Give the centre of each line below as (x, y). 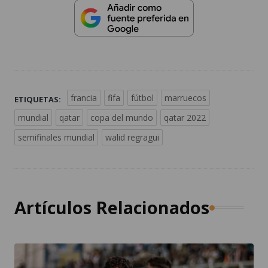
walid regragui (132, 138)
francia (84, 98)
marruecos (185, 98)
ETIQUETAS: (38, 100)
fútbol (142, 98)
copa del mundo (122, 118)
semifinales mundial (56, 138)
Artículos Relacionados (112, 208)
